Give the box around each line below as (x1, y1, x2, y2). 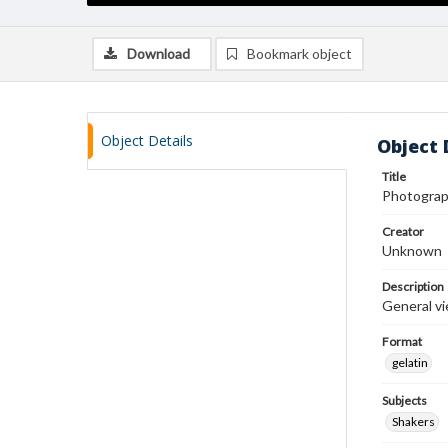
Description (382, 279, 444, 294)
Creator (382, 224, 424, 239)
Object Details (101, 131, 193, 150)
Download (127, 45, 190, 62)
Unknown (382, 242, 442, 259)
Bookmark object (247, 45, 352, 62)
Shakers (392, 414, 435, 429)
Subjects (382, 393, 427, 408)
